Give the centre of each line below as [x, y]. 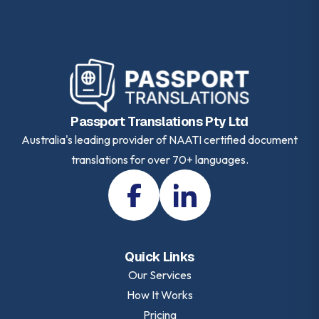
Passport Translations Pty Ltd [159, 121]
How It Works [159, 295]
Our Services [159, 275]
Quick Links [159, 257]
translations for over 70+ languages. [159, 159]
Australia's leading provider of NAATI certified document [159, 140]
